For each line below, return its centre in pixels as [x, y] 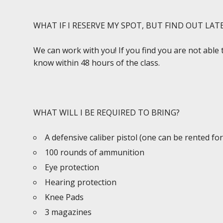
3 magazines [68, 212]
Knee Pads [64, 197]
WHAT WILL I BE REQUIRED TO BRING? [107, 112]
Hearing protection [81, 182]
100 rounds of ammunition [95, 152]
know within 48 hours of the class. [97, 63]
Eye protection [72, 167]
